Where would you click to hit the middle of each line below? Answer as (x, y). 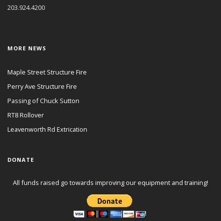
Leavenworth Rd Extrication (47, 129)
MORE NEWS (27, 48)
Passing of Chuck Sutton (43, 101)
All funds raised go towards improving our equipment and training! (110, 183)
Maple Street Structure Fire (47, 72)
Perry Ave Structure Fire (42, 87)
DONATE (21, 160)
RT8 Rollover (26, 115)
